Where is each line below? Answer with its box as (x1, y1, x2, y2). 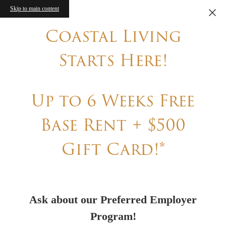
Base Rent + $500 (40, 112, 186, 138)
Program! (90, 210, 136, 223)
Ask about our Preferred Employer (29, 193, 197, 206)
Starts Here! (58, 47, 168, 73)
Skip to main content (10, 5, 59, 12)
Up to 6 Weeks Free (31, 88, 195, 114)
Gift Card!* (61, 136, 165, 162)
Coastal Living (45, 23, 181, 49)
